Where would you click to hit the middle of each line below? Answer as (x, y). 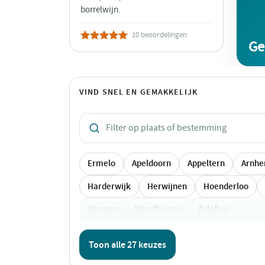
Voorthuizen (158, 209)
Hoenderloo (226, 186)
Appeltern (206, 164)
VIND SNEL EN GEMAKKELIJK (138, 92)
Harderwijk (109, 186)
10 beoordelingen (159, 35)
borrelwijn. (101, 10)
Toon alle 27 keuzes (127, 244)
